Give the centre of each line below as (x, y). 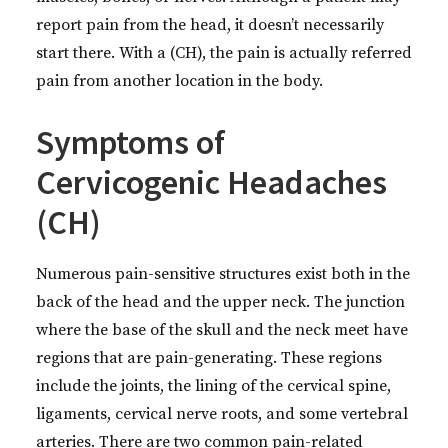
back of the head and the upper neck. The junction (220, 302)
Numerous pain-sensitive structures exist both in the (223, 274)
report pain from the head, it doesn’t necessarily (210, 25)
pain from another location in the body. (179, 81)
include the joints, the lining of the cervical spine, (213, 386)
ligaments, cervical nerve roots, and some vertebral (222, 414)
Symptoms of (130, 142)
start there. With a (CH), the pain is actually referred (224, 53)
